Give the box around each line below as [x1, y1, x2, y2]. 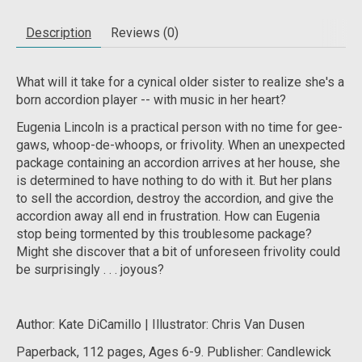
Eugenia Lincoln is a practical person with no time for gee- [16, 119, 343, 135]
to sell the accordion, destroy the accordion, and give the [16, 190, 334, 206]
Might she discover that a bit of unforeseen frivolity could [16, 243, 340, 259]
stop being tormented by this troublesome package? [16, 225, 312, 242]
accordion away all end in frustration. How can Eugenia [16, 208, 320, 224]
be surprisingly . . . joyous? [16, 261, 164, 277]
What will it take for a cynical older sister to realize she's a [16, 74, 344, 90]
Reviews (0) [111, 24, 179, 40]
